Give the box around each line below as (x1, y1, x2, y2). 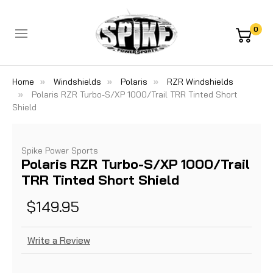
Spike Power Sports (21, 145, 98, 156)
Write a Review (27, 235, 90, 247)
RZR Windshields (167, 76, 233, 87)
